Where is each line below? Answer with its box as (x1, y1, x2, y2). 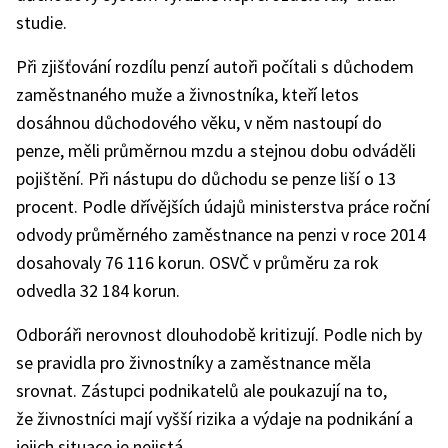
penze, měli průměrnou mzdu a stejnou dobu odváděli (16, 139, 416, 162)
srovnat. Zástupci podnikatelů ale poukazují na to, (16, 379, 387, 402)
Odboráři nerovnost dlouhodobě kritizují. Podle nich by (16, 323, 422, 346)
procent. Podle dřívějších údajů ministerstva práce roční (16, 195, 430, 218)
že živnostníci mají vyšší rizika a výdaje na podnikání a (16, 407, 413, 430)
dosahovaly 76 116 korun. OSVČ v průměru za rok (16, 251, 379, 274)
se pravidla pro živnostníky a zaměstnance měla (16, 351, 371, 374)
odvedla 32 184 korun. (16, 279, 180, 302)
